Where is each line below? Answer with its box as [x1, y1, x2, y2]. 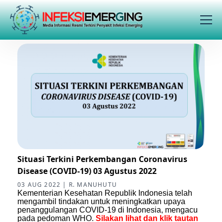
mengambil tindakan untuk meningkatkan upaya [17, 197, 185, 206]
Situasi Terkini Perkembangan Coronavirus [17, 153, 187, 165]
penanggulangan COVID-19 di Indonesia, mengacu [17, 205, 198, 214]
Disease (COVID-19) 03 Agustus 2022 [17, 165, 157, 176]
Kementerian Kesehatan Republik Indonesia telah [17, 188, 192, 197]
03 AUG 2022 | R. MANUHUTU [17, 180, 117, 189]
